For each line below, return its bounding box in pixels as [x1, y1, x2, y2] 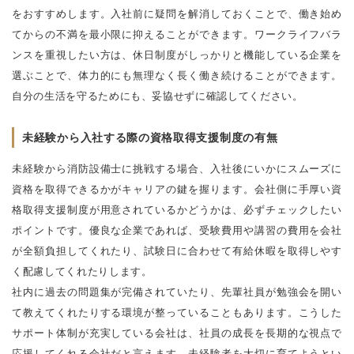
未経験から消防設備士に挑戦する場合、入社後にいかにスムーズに [12, 163, 342, 175]
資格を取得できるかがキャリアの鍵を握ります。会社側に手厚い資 [12, 183, 342, 196]
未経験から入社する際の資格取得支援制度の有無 [22, 131, 278, 145]
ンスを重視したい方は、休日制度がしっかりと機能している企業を [12, 49, 342, 62]
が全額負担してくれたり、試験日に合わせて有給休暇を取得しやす [12, 245, 342, 258]
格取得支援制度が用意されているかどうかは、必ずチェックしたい [12, 204, 342, 217]
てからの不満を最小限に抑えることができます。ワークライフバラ [12, 28, 342, 41]
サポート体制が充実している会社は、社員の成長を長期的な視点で [12, 327, 342, 340]
